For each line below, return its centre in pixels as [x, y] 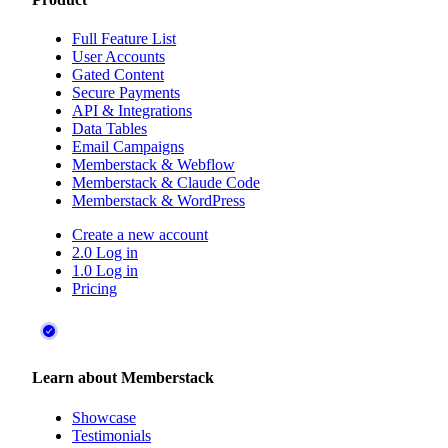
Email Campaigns [128, 147]
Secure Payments [126, 93]
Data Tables [109, 129]
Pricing [94, 289]
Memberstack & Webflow [153, 165]
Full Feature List [124, 39]
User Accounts [118, 57]
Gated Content [118, 75]
